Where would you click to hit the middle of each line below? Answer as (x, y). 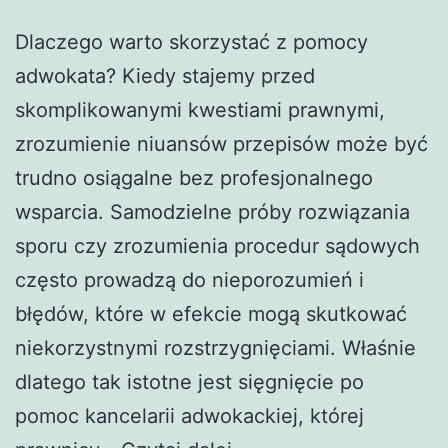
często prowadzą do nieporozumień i (189, 279)
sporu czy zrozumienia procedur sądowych (217, 245)
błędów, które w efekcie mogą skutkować (211, 313)
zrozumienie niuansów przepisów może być (221, 143)
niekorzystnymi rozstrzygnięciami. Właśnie (215, 347)
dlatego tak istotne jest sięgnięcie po (189, 381)
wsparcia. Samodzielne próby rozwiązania (212, 211)
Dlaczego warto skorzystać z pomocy (191, 41)
